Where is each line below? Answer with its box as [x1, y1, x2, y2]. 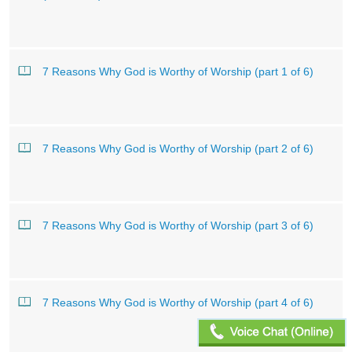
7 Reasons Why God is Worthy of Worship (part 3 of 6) [42, 219, 313, 232]
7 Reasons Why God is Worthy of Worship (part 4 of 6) [42, 296, 313, 309]
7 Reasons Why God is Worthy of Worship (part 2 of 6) [42, 142, 313, 155]
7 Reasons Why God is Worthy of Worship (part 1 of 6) [42, 65, 313, 78]
